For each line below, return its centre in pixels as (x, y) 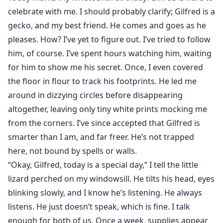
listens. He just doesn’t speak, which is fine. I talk (99, 207)
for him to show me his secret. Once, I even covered (106, 67)
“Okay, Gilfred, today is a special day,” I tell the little (103, 165)
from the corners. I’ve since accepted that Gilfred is (104, 123)
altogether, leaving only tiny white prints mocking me (108, 109)
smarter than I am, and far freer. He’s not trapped (101, 137)
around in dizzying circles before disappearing (95, 95)
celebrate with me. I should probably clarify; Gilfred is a (111, 12)
